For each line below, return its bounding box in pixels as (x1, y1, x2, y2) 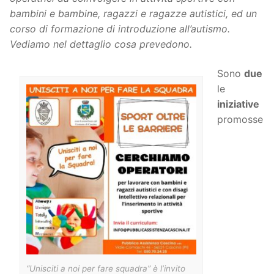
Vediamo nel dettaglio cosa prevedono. (10, 38, 192, 51)
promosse (217, 113, 263, 125)
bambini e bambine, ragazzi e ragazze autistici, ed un (10, 7, 257, 20)
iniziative (217, 97, 259, 110)
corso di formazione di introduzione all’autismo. (10, 23, 230, 35)
